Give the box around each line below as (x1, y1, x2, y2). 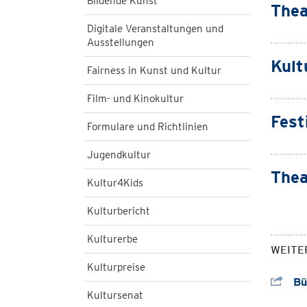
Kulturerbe (87, 233, 138, 245)
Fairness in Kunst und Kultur (87, 64, 221, 77)
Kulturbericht (87, 205, 150, 217)
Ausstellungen (87, 36, 154, 49)
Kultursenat (87, 289, 143, 302)
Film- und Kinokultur (87, 93, 184, 105)
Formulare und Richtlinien (87, 121, 208, 133)
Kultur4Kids (87, 177, 143, 189)
